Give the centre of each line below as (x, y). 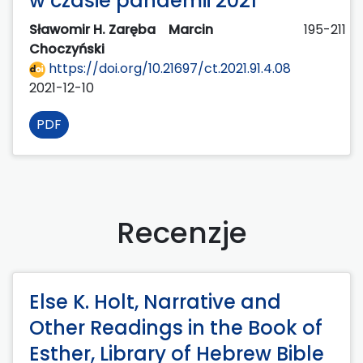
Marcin (191, 29)
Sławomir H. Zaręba (94, 29)
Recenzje (181, 233)
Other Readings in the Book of (176, 327)
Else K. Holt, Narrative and (155, 301)
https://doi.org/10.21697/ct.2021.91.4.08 (168, 68)
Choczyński (68, 49)
